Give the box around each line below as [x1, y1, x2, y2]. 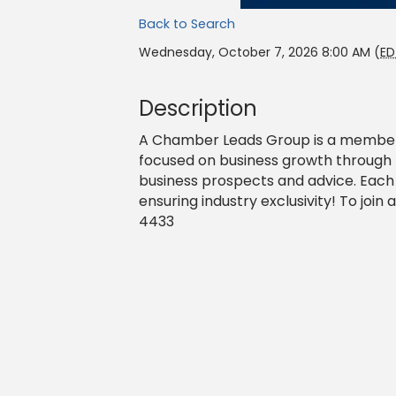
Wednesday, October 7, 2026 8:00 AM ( [139, 43, 380, 62]
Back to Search [139, 15, 235, 34]
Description [139, 94, 257, 124]
